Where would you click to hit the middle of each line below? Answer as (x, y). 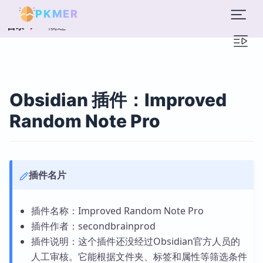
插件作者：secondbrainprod (93, 226)
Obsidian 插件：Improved (118, 100)
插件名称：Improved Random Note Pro (117, 211)
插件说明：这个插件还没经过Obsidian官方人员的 (135, 241)
